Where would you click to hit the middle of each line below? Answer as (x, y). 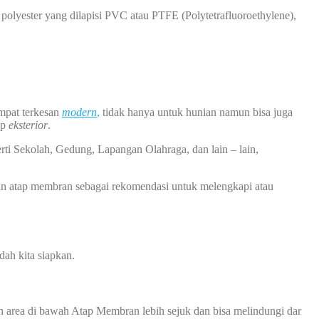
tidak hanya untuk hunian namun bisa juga (196, 113)
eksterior (28, 125)
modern (79, 113)
